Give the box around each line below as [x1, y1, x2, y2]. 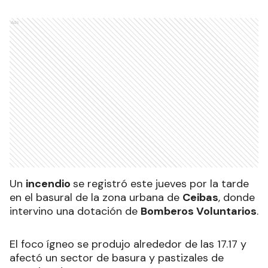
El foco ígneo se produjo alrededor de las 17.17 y [10, 237, 246, 252]
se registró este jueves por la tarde [73, 176, 249, 191]
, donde [218, 190, 255, 205]
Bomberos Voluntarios [141, 204, 257, 219]
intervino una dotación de [10, 204, 141, 219]
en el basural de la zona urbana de [10, 190, 182, 205]
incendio [26, 176, 73, 191]
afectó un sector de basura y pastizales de [10, 251, 224, 266]
